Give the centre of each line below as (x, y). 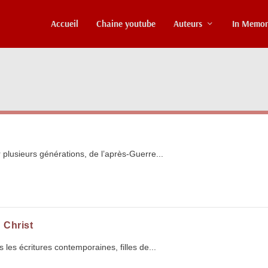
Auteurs (188, 23)
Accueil (65, 23)
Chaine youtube (126, 23)
